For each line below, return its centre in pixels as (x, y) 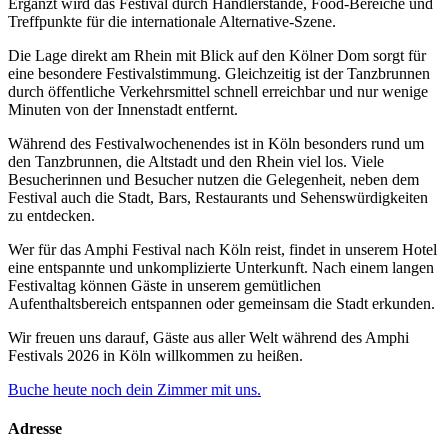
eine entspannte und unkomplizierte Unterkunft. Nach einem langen (221, 267)
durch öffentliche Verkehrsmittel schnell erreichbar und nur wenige (218, 91)
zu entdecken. (51, 215)
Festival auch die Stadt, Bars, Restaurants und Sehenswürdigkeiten (218, 197)
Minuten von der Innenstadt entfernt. (123, 109)
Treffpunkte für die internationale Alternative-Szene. (172, 21)
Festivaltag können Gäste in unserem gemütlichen (164, 285)
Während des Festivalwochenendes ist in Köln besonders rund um (216, 143)
